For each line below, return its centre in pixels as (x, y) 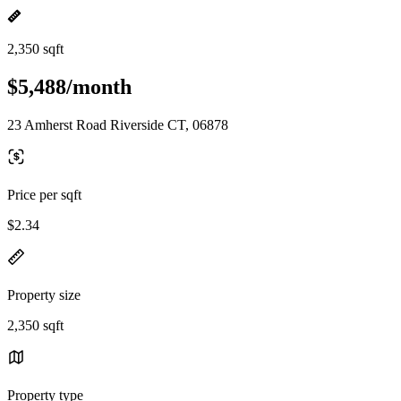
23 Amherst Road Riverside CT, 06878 (118, 124)
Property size (44, 294)
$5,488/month (69, 86)
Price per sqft (44, 194)
